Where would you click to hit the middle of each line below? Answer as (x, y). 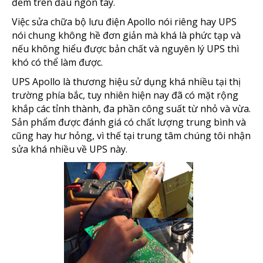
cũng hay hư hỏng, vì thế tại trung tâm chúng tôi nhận (131, 135)
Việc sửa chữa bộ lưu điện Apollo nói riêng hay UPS (124, 21)
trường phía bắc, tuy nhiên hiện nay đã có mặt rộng (125, 95)
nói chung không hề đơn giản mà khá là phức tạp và (126, 35)
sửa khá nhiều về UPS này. (70, 149)
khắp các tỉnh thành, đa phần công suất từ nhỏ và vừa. (131, 108)
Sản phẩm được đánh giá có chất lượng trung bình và (129, 122)
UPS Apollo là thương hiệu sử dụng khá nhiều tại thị (126, 81)
